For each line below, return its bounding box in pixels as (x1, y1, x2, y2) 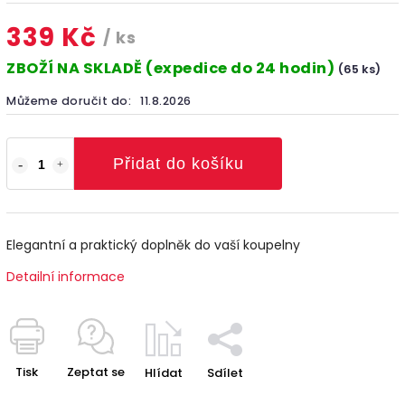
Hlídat (145, 363, 183, 381)
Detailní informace (6, 267, 125, 286)
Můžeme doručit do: (6, 92, 131, 108)
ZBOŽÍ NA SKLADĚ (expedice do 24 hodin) (6, 57, 338, 79)
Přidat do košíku (112, 154, 244, 173)
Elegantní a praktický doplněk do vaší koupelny (6, 235, 300, 254)
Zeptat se (67, 363, 125, 381)
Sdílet (207, 363, 243, 381)
